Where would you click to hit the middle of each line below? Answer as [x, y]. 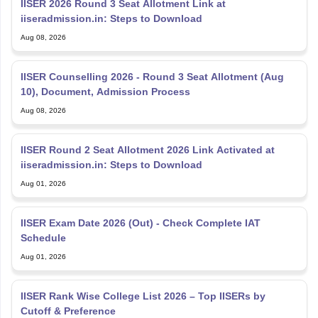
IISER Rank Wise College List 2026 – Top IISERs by [143, 281]
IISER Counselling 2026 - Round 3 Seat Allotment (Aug [152, 61]
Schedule [43, 223]
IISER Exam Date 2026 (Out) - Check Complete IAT [140, 208]
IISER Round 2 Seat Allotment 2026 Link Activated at [147, 135]
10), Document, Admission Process [105, 76]
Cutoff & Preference [68, 296]
